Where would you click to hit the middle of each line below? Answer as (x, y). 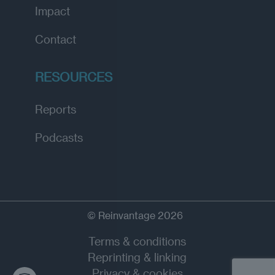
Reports (56, 109)
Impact (52, 10)
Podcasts (59, 137)
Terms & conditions (137, 241)
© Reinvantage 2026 (137, 215)
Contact (56, 39)
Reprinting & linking (137, 257)
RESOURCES (74, 76)
